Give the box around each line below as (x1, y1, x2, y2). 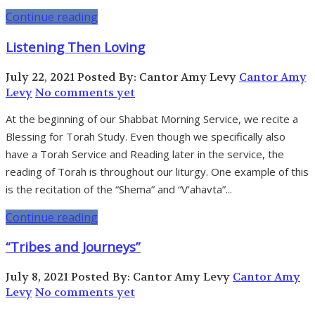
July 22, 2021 (6, 69, 75, 84)
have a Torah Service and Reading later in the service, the (6, 146, 284, 161)
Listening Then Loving (6, 37, 145, 56)
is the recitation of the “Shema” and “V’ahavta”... (6, 181, 232, 196)
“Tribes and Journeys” (6, 238, 141, 256)
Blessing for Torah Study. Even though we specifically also (6, 129, 285, 143)
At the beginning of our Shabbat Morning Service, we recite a (6, 111, 298, 126)
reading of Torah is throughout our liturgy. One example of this (6, 164, 309, 179)
